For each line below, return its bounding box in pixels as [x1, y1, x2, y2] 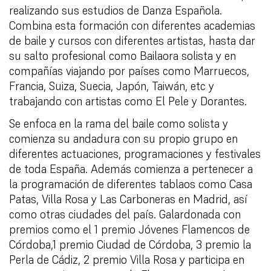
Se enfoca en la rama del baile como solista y [9, 116, 228, 131]
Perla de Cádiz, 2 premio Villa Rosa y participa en [9, 252, 244, 267]
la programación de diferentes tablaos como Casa [9, 176, 252, 191]
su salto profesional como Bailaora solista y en [9, 48, 236, 63]
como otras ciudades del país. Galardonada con [9, 206, 241, 221]
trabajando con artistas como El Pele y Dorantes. [9, 93, 247, 108]
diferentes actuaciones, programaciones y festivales [9, 146, 261, 161]
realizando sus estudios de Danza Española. [9, 2, 222, 18]
